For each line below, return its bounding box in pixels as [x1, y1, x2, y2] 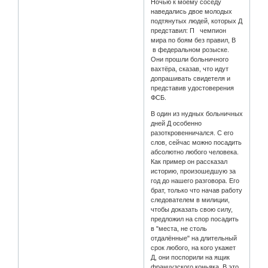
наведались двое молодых [151, 8, 233, 16]
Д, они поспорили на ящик [151, 254, 230, 261]
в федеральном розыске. [151, 46, 230, 54]
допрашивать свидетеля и [151, 75, 231, 83]
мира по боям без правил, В [151, 36, 238, 44]
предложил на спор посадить [151, 215, 239, 223]
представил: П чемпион [151, 27, 227, 35]
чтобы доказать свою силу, [151, 206, 233, 214]
